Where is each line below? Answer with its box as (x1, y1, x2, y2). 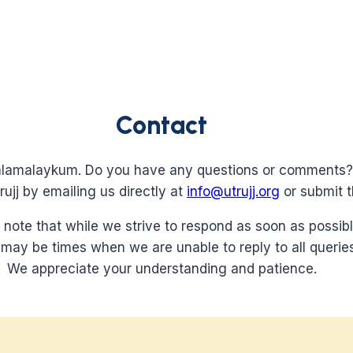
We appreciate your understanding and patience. (6, 261, 317, 277)
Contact (116, 110, 207, 140)
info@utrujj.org (187, 184, 280, 200)
